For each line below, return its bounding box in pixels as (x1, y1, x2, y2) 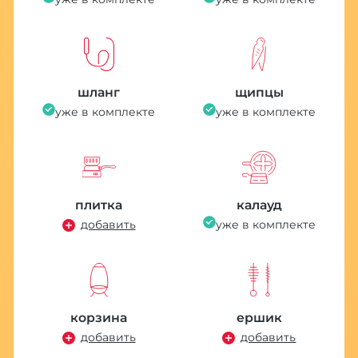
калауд (236, 197, 282, 213)
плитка (75, 197, 123, 213)
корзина (70, 310, 128, 326)
